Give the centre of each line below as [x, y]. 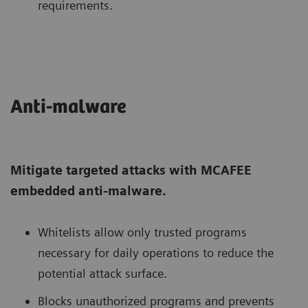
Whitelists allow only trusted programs [142, 232]
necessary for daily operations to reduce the [156, 253]
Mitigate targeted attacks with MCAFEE [131, 170]
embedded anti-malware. [88, 191]
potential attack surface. [102, 274]
